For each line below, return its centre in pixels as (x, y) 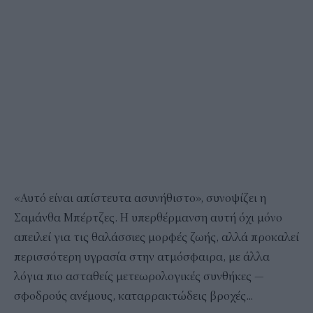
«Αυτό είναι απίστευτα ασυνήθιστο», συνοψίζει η (140, 198)
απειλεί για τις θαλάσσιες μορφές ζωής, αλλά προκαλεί (156, 237)
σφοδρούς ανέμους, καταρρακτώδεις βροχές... (133, 296)
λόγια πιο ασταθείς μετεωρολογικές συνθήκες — (139, 276)
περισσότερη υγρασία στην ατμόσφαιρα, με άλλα (142, 257)
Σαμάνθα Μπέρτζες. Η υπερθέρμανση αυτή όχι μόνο (148, 218)
